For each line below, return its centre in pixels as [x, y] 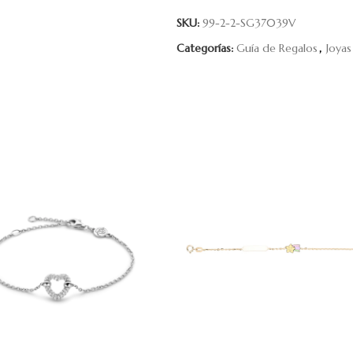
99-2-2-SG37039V [249, 23]
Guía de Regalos [277, 48]
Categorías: [205, 48]
